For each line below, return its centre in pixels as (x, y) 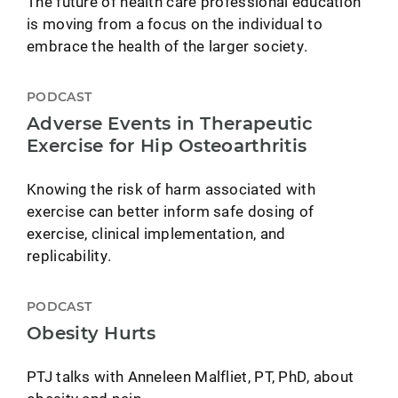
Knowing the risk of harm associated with (171, 188)
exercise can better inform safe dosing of (171, 211)
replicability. (69, 255)
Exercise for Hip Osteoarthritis (167, 145)
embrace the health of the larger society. (167, 45)
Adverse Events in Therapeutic (170, 123)
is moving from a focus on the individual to (175, 23)
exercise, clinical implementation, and (156, 233)
